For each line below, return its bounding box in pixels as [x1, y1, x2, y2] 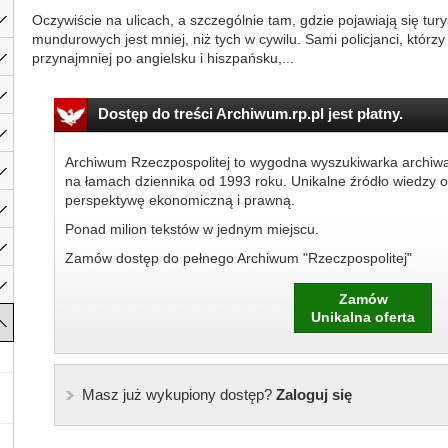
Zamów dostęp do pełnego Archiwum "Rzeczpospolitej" [64, 250, 412, 266]
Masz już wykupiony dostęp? [81, 386, 272, 403]
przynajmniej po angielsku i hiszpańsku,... [32, 50, 294, 66]
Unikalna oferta [311, 309, 415, 325]
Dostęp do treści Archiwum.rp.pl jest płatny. [97, 105, 403, 122]
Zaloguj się [271, 386, 352, 403]
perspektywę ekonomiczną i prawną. [64, 192, 295, 208]
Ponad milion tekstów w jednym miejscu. [64, 221, 319, 237]
